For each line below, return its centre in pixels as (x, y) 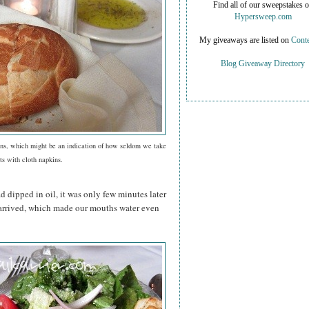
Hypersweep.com (263, 17)
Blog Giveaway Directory (263, 64)
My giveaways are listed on (245, 41)
